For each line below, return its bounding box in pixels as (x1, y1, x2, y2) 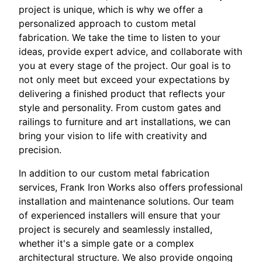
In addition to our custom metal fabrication (19, 167, 209, 179)
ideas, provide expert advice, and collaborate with (19, 46, 242, 57)
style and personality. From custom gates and (19, 102, 221, 113)
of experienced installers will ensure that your (19, 209, 220, 221)
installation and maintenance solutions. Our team (19, 195, 234, 207)
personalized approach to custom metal (19, 18, 196, 29)
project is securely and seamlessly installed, (19, 223, 212, 235)
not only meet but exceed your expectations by (19, 74, 230, 85)
